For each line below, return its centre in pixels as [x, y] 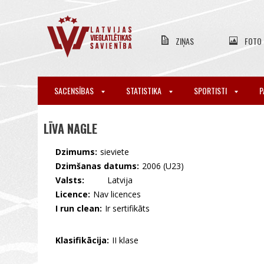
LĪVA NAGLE [70, 128]
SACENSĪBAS [75, 90]
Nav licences [117, 194]
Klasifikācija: [82, 240]
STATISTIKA [145, 90]
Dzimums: [76, 152]
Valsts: [70, 180]
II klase [125, 240]
